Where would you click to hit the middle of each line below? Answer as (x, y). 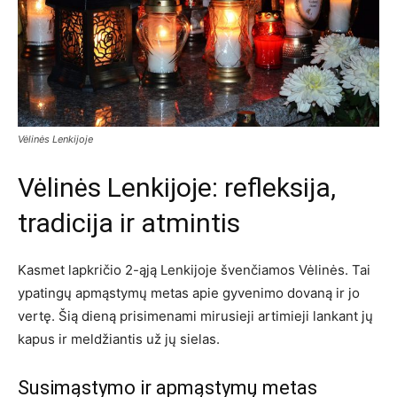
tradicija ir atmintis (129, 223)
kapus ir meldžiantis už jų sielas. (119, 339)
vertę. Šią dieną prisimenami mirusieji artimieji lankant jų (195, 316)
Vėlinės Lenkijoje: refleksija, (177, 188)
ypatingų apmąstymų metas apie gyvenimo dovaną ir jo (189, 293)
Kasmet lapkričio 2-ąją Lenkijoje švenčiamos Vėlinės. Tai (194, 270)
